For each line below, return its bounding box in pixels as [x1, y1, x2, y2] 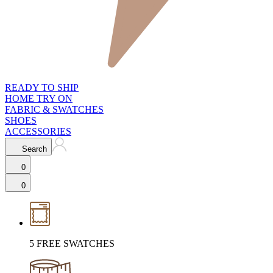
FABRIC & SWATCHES [5, 104, 104, 115]
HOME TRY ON [5, 93, 73, 104]
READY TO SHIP [5, 82, 79, 93]
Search [22, 144, 47, 154]
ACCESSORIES [5, 126, 71, 137]
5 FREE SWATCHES [29, 238, 115, 249]
